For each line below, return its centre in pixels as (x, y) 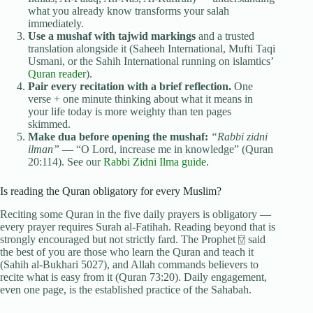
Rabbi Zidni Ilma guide (155, 161)
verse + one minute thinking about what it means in (140, 99)
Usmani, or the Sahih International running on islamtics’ (151, 61)
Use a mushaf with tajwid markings (112, 36)
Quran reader (57, 73)
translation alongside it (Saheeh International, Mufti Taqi (152, 48)
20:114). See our (66, 161)
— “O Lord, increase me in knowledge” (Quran (166, 149)
